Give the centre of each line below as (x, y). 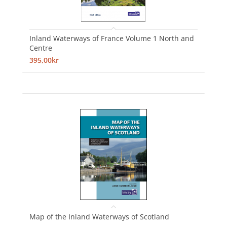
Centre (41, 48)
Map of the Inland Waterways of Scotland (99, 216)
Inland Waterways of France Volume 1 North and (111, 38)
